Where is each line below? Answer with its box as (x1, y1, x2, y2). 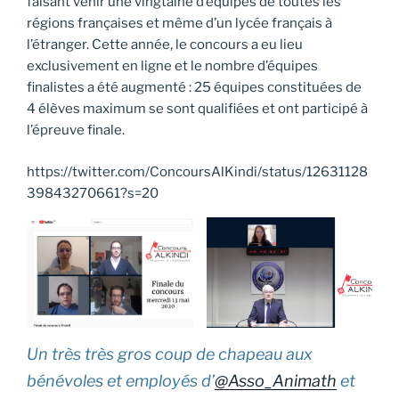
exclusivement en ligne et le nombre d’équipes (27, 58, 318, 75)
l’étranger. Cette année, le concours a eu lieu (27, 37, 303, 53)
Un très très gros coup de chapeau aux (27, 345, 313, 364)
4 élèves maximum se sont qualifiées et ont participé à (27, 101, 368, 118)
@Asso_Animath (215, 371, 337, 391)
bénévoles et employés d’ (27, 371, 215, 391)
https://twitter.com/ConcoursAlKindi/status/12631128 (27, 163, 368, 180)
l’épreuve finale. (27, 122, 125, 139)
